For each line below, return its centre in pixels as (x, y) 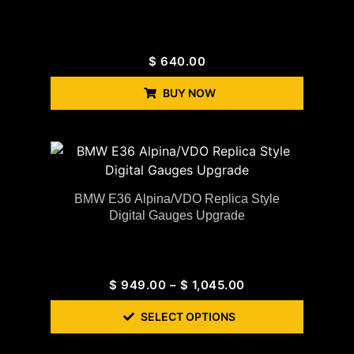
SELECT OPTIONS (188, 317)
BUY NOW (189, 93)
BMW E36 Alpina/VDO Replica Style (177, 199)
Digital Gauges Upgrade (177, 216)
